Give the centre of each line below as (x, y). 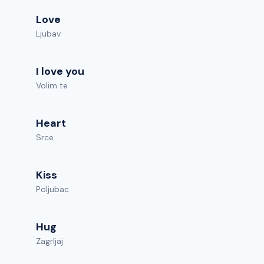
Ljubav (48, 34)
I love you (60, 71)
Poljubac (52, 189)
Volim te (52, 85)
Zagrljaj (49, 241)
